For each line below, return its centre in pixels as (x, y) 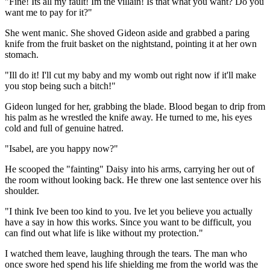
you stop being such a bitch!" (60, 86)
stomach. (22, 54)
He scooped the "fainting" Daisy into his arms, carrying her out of (130, 169)
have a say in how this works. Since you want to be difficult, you (128, 222)
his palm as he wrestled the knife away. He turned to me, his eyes (128, 117)
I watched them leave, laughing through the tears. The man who (126, 253)
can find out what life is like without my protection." (104, 233)
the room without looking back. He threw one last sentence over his (133, 180)
